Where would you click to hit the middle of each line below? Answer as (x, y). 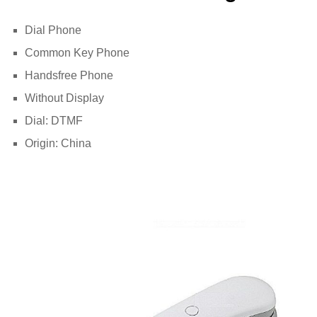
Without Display (64, 98)
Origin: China (58, 143)
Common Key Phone (77, 52)
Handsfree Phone (69, 75)
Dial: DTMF (54, 120)
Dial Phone (53, 30)
